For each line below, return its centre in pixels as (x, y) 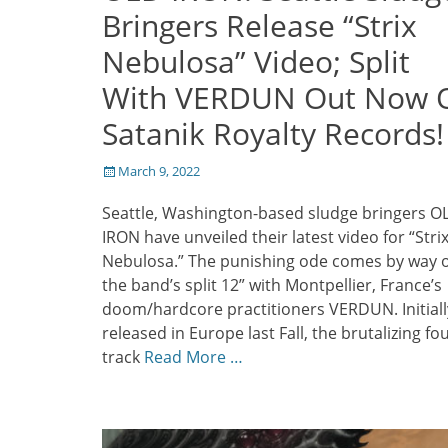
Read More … (193, 356)
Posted (122, 169)
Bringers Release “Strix (259, 25)
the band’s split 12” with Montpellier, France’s (272, 284)
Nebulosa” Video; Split (256, 61)
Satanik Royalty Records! (273, 133)
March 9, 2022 (159, 170)
